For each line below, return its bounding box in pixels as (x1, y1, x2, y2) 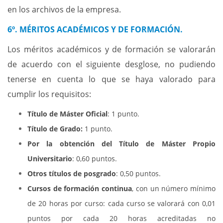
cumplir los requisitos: (7, 89, 91, 100)
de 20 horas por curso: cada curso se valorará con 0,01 (27, 199, 216, 208)
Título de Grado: (27, 124, 83, 133)
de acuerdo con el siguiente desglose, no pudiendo (7, 59, 216, 70)
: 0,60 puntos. (72, 154, 117, 163)
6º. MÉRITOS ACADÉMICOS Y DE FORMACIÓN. (7, 24, 185, 35)
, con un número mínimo (132, 184, 216, 193)
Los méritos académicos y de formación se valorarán (7, 44, 216, 55)
